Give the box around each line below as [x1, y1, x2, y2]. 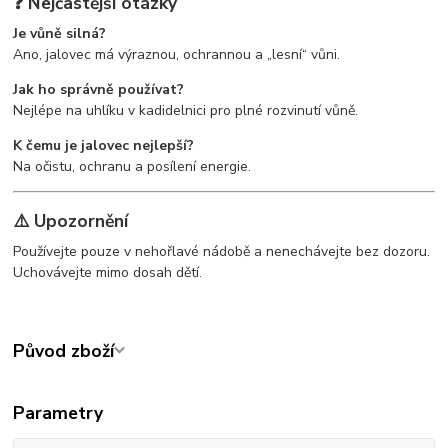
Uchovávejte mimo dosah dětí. [13, 262, 203, 282]
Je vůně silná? [13, 23, 107, 43]
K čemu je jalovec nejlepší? [13, 135, 195, 155]
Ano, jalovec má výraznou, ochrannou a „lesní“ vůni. [13, 44, 341, 64]
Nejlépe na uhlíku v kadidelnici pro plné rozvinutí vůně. [13, 100, 359, 120]
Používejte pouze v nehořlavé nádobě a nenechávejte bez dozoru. [13, 241, 431, 261]
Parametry [13, 401, 104, 426]
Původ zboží [13, 338, 115, 363]
